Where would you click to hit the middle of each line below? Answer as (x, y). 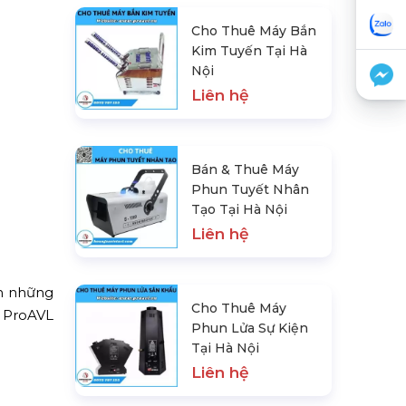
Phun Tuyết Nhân (251, 189)
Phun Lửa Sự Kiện (250, 328)
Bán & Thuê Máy (246, 169)
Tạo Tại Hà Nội (240, 209)
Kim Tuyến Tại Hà (250, 50)
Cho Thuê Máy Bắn (254, 30)
